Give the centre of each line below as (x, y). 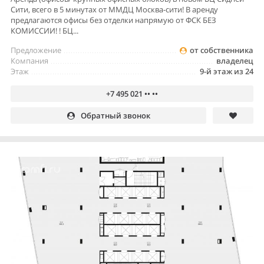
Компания (29, 60)
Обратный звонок (115, 115)
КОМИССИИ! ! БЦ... (44, 30)
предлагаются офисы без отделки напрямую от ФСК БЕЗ (113, 20)
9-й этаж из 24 (227, 71)
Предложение (36, 50)
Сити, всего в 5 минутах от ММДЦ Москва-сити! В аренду (114, 9)
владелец (235, 60)
